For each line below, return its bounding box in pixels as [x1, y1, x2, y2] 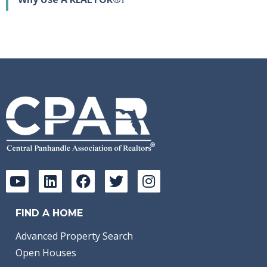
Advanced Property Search [15, 229, 133, 243]
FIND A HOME [15, 207, 83, 219]
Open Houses [15, 246, 76, 260]
